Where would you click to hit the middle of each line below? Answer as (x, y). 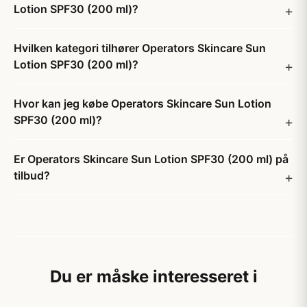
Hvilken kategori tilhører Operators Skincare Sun (140, 48)
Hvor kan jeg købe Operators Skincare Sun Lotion (143, 103)
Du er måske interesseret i (153, 277)
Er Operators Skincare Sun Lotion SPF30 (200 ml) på (151, 159)
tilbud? (32, 175)
